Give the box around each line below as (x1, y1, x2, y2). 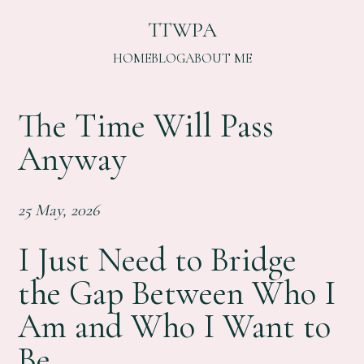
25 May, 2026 (18, 199, 101, 220)
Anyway (18, 138, 128, 180)
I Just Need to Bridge (18, 240, 297, 281)
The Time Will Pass (18, 105, 275, 146)
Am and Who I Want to (18, 306, 331, 348)
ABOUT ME (184, 50, 252, 67)
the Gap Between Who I (18, 273, 336, 314)
